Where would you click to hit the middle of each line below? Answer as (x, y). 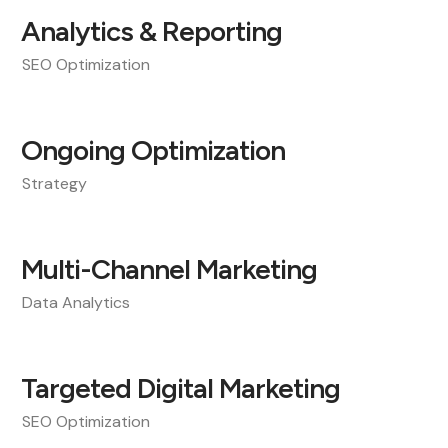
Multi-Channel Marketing (169, 269)
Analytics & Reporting (151, 31)
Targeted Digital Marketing (180, 388)
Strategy (54, 183)
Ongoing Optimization (153, 150)
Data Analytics (76, 302)
